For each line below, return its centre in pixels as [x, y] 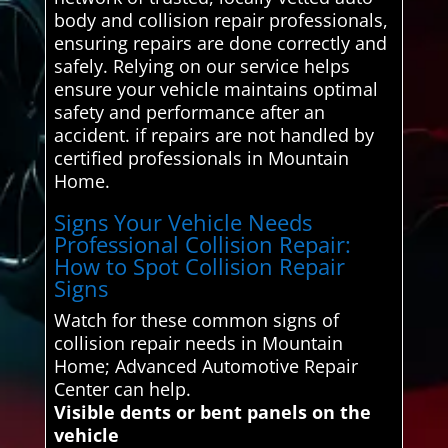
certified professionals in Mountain [201, 157]
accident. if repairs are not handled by [213, 134]
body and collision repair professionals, [220, 19]
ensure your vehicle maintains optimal [215, 88]
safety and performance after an [189, 111]
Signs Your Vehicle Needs [182, 221]
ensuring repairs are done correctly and [220, 42]
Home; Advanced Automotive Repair [205, 365]
